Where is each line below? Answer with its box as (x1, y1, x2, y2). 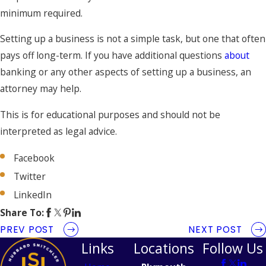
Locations (134, 238, 194, 258)
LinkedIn (14, 188, 52, 202)
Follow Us (202, 238, 263, 258)
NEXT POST (188, 223, 242, 236)
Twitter (14, 170, 46, 183)
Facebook (14, 151, 55, 164)
